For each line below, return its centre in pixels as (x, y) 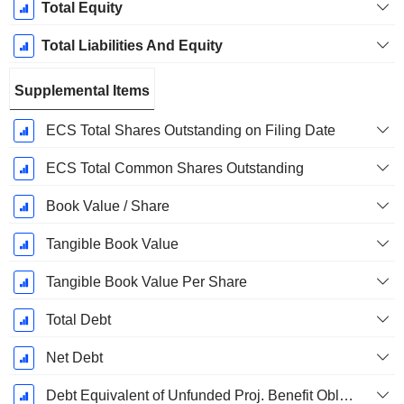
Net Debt (74, 358)
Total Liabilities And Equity (132, 46)
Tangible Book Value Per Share (146, 282)
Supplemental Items (82, 91)
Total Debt (78, 320)
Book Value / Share (107, 207)
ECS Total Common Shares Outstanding (174, 169)
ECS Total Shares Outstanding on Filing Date (190, 131)
